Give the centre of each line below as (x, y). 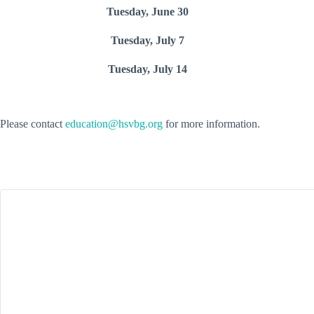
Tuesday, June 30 (147, 12)
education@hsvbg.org (114, 124)
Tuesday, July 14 (147, 69)
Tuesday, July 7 (147, 40)
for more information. (211, 124)
